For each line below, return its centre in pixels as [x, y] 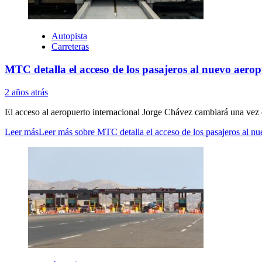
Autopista [69, 36]
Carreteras [70, 47]
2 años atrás [26, 92]
